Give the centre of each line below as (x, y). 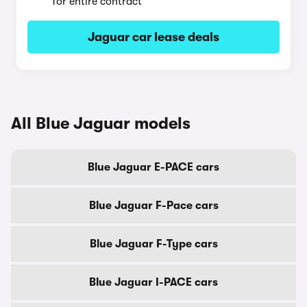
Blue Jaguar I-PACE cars (153, 282)
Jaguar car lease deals (153, 37)
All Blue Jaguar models (101, 123)
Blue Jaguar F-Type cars (153, 244)
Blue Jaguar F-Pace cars (153, 206)
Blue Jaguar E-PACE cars (153, 167)
